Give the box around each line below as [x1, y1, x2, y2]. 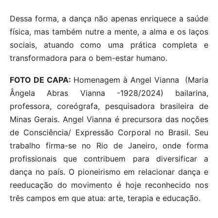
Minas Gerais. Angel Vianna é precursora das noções [10, 114, 208, 125]
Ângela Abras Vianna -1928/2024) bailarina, [10, 88, 208, 98]
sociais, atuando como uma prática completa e [10, 40, 208, 50]
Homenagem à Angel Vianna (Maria [73, 75, 208, 85]
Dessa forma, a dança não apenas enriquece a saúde [10, 14, 208, 24]
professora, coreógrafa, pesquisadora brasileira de [10, 101, 208, 111]
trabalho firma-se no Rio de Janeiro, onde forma [10, 141, 208, 151]
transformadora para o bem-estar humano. [10, 53, 167, 63]
